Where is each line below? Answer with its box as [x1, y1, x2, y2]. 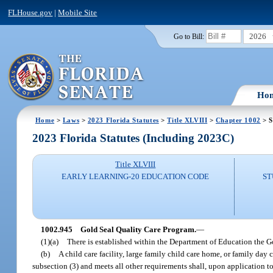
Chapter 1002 [215, 116, 261, 124]
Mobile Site [58, 7, 97, 17]
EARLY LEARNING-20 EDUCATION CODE [62, 172, 210, 182]
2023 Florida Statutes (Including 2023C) [32, 132, 235, 145]
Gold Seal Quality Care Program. [80, 224, 196, 234]
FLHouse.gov [8, 7, 53, 17]
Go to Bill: [173, 32, 204, 40]
